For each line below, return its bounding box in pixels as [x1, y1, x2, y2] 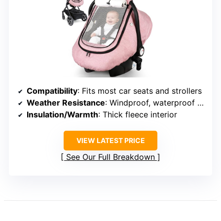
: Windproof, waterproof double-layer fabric [105, 98, 197, 108]
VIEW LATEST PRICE [76, 136, 145, 145]
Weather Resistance [27, 98, 105, 108]
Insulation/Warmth [27, 110, 98, 120]
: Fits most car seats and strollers [77, 86, 202, 96]
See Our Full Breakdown [66, 152, 155, 162]
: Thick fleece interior [98, 110, 177, 120]
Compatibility [27, 86, 77, 96]
